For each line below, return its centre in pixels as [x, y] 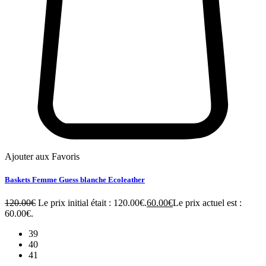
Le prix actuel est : [207, 203]
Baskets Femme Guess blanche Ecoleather [75, 180]
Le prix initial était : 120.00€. [92, 203]
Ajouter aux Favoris [42, 157]
